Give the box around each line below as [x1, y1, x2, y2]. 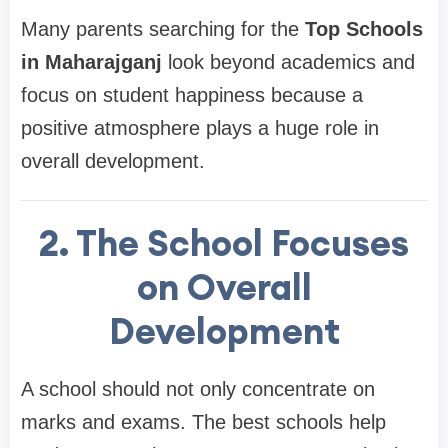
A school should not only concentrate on [21, 377, 375, 400]
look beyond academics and [162, 50, 415, 73]
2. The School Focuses [39, 219, 409, 266]
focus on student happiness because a [21, 83, 363, 106]
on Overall [136, 263, 312, 310]
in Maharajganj [21, 50, 162, 73]
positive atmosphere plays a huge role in [21, 116, 379, 139]
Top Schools [305, 17, 423, 40]
